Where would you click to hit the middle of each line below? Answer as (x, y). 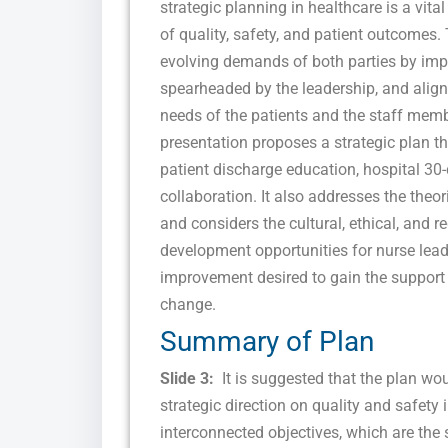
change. (188, 304)
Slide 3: (189, 378)
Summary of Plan (267, 341)
